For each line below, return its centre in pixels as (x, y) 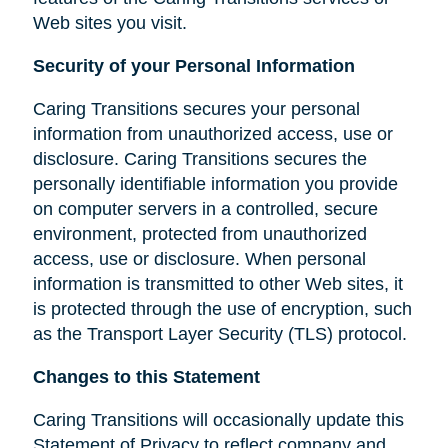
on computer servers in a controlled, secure (205, 208)
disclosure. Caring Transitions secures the (199, 158)
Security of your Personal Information (193, 65)
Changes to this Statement (146, 376)
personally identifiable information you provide (215, 183)
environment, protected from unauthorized (199, 233)
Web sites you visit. (109, 22)
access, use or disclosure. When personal (199, 258)
